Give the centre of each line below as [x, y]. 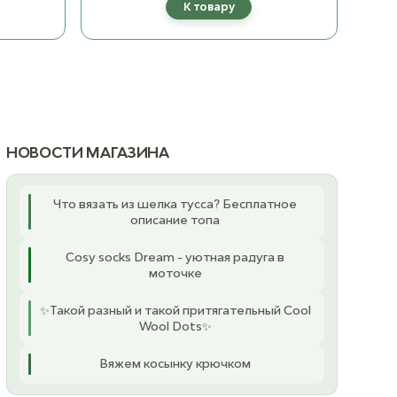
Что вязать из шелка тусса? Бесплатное [175, 203]
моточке [175, 272]
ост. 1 [305, 54]
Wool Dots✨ [175, 326]
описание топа [175, 219]
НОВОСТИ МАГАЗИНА [87, 152]
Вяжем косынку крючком [175, 363]
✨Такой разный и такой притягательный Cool [175, 310]
